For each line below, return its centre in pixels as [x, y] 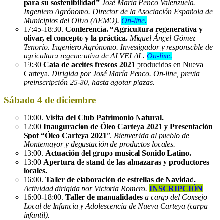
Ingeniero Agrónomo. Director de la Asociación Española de [118, 11]
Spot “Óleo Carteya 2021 [65, 135]
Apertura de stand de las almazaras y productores [126, 162]
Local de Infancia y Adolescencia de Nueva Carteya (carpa [116, 206]
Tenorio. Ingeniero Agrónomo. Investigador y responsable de [118, 47]
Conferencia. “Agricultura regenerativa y [134, 29]
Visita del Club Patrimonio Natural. [104, 117]
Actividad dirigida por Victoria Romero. [86, 188]
